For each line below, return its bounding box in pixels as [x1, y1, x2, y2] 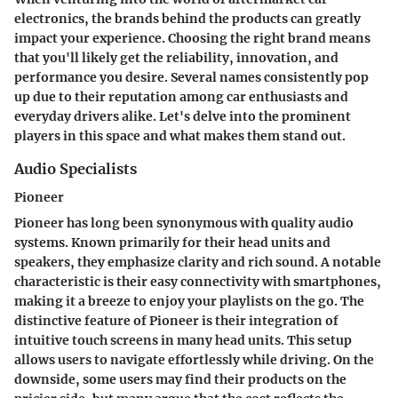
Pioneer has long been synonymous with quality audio [14, 214, 354, 231]
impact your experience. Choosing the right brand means [14, 29, 370, 46]
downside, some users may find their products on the [14, 370, 346, 387]
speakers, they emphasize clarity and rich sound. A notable [14, 253, 381, 270]
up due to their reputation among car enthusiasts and [14, 88, 348, 105]
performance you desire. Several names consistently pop [14, 68, 369, 85]
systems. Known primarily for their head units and [14, 234, 330, 251]
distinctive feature [14, 312, 131, 329]
